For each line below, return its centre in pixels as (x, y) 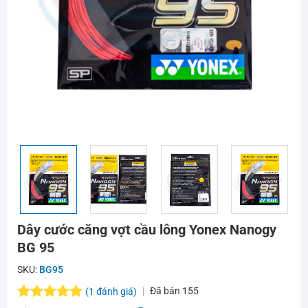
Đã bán (166, 290)
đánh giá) (115, 291)
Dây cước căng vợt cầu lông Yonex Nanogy (146, 229)
